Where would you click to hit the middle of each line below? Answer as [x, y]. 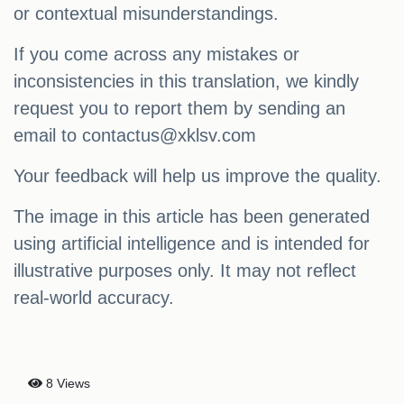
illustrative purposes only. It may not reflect [185, 271]
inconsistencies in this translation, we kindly [186, 82]
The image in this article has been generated [192, 217]
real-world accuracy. [94, 298]
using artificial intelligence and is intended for [192, 244]
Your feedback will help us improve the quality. [197, 176]
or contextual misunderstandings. [146, 14]
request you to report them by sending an [179, 109]
